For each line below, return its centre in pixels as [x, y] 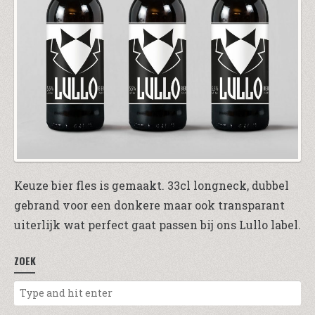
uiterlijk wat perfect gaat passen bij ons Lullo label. [157, 225]
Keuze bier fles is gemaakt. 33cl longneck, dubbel [152, 185]
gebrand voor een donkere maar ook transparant [149, 205]
